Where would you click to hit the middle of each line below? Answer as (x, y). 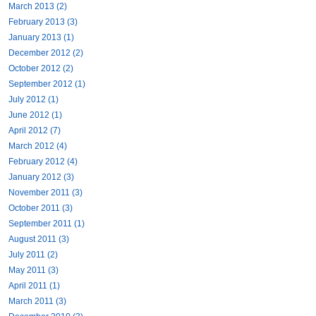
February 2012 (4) (43, 162)
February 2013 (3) (43, 22)
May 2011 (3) (34, 271)
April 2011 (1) (34, 286)
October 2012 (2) (41, 69)
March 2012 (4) (38, 146)
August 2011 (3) (39, 239)
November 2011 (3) (45, 193)
